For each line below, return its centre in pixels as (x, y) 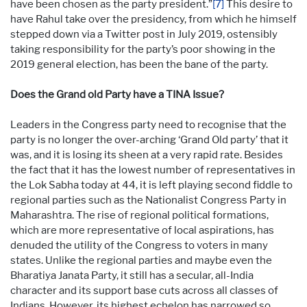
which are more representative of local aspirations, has (142, 230)
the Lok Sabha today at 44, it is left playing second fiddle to (151, 185)
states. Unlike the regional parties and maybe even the (141, 260)
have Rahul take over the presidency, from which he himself (153, 19)
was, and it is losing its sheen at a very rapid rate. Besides (147, 155)
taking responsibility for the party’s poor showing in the (143, 49)
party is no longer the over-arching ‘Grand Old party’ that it (149, 139)
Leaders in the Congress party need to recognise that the (148, 124)
